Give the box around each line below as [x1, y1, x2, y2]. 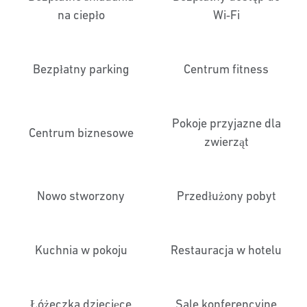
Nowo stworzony [37, 188, 125, 203]
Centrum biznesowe [28, 125, 134, 140]
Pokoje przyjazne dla [171, 116, 281, 130]
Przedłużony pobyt [176, 188, 276, 203]
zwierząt [204, 134, 249, 149]
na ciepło [57, 8, 105, 22]
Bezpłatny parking [32, 62, 130, 76]
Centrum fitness [184, 62, 269, 76]
